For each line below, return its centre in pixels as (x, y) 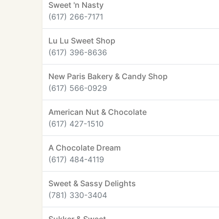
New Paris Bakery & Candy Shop (108, 76)
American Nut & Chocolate (98, 112)
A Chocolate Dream (85, 148)
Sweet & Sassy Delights (92, 183)
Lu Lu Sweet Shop (82, 41)
